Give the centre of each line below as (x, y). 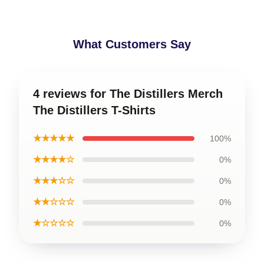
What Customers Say (132, 44)
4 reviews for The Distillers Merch (128, 94)
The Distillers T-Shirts (94, 110)
